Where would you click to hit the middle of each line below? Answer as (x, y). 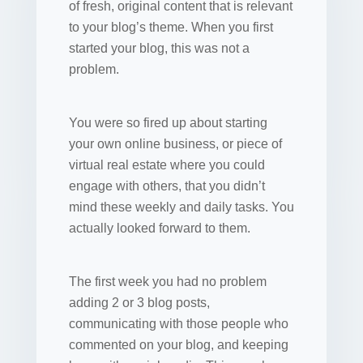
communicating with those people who (178, 323)
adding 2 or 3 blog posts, (139, 302)
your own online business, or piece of (175, 143)
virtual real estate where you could (167, 164)
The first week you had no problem (167, 281)
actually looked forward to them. (159, 228)
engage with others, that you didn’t (167, 186)
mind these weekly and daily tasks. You (181, 207)
